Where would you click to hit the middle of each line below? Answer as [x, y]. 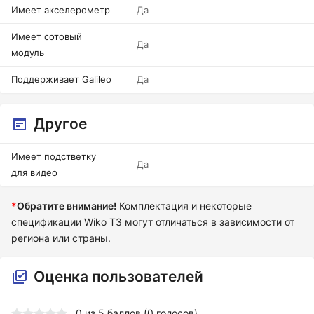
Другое [60, 124]
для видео [34, 172]
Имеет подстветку [54, 156]
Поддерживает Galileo [61, 79]
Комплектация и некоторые [184, 206]
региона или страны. [61, 238]
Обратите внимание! [67, 206]
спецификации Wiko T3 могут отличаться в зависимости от [153, 222]
